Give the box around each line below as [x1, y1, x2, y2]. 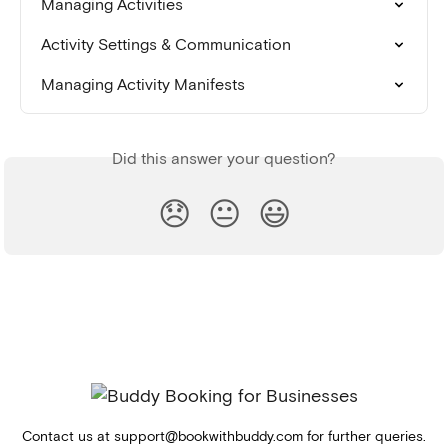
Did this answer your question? [112, 151, 336, 168]
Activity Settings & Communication [41, 37, 291, 54]
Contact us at [22, 430, 114, 445]
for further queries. [303, 430, 426, 445]
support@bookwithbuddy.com [114, 430, 303, 445]
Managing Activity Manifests [41, 77, 245, 94]
